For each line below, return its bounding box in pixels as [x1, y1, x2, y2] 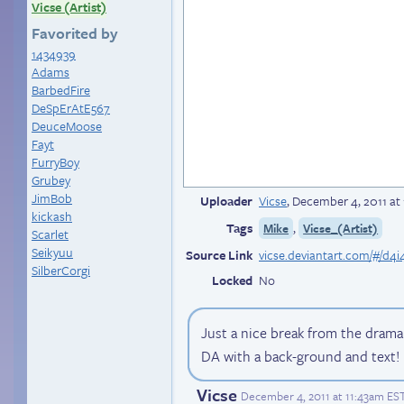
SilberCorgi [32, 261, 90, 280]
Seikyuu [32, 243, 73, 262]
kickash [32, 207, 72, 225]
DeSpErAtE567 [32, 98, 110, 117]
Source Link [186, 245, 252, 264]
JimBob [32, 188, 72, 207]
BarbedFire [32, 80, 90, 99]
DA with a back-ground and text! [201, 345, 399, 368]
